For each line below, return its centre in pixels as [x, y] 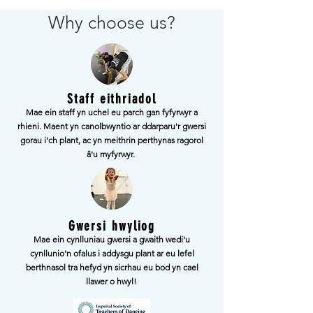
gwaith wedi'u [163, 239]
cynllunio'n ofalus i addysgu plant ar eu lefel [112, 253]
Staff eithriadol [112, 99]
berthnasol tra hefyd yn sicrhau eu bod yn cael [112, 267]
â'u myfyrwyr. [112, 154]
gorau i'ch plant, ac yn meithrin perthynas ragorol [112, 140]
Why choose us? [112, 22]
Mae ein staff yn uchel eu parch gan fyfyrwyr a [112, 112]
